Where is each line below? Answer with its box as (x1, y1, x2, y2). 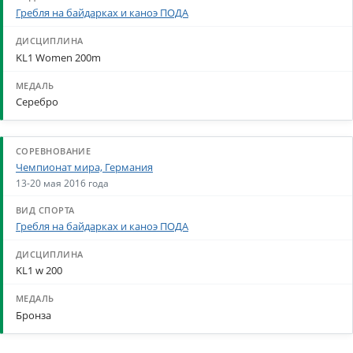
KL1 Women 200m (16, 50, 101, 65)
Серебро (16, 94, 58, 109)
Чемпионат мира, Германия (16, 160, 153, 175)
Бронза (16, 307, 51, 322)
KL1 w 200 (16, 263, 62, 278)
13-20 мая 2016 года (16, 176, 109, 189)
